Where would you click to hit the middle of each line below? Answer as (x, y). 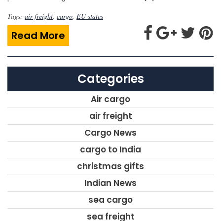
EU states (90, 16)
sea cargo (110, 200)
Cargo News (110, 132)
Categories (110, 78)
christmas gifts (110, 166)
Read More (38, 35)
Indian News (110, 183)
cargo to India (110, 149)
